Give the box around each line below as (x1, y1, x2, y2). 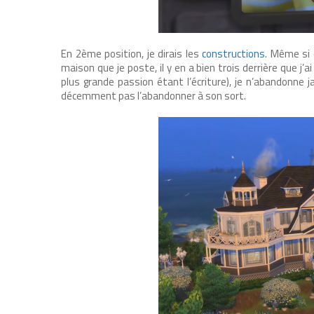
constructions (202, 45, 266, 62)
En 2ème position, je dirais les (61, 45, 203, 62)
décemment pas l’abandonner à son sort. (61, 87, 246, 104)
